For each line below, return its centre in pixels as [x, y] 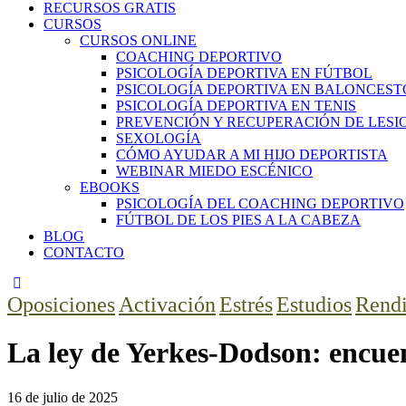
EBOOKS [110, 187]
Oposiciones [61, 304]
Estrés [246, 304]
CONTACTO [84, 252]
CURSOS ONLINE [138, 40]
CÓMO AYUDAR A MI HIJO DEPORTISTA [252, 155]
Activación [167, 304]
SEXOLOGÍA [159, 138]
